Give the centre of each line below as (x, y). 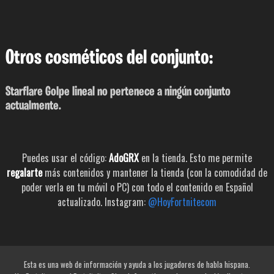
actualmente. (33, 106)
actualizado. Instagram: (103, 202)
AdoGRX (124, 158)
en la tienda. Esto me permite (195, 158)
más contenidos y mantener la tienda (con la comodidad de (155, 173)
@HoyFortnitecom (182, 202)
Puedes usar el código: (65, 158)
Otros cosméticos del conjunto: (109, 58)
